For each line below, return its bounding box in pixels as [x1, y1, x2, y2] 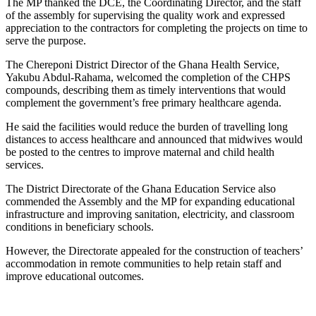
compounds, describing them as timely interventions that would [6, 83, 286, 96]
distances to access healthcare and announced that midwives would [6, 133, 303, 145]
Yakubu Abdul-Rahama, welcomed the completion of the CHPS [6, 71, 291, 83]
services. [6, 158, 44, 171]
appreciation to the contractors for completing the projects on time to [6, 21, 308, 34]
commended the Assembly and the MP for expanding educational [6, 195, 295, 207]
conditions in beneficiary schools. [6, 220, 154, 233]
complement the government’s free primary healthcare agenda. [6, 96, 281, 109]
